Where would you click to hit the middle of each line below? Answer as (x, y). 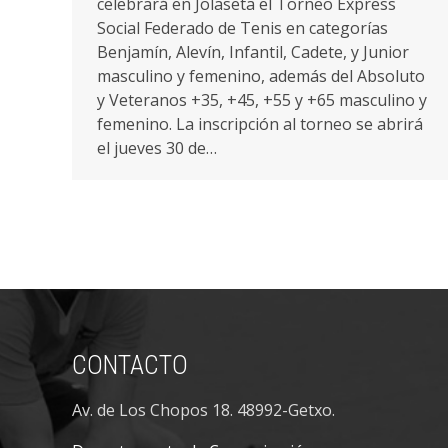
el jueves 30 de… (157, 147)
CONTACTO (130, 364)
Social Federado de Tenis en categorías (242, 27)
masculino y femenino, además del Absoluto (261, 75)
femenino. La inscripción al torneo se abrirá (260, 123)
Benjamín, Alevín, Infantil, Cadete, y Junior (253, 51)
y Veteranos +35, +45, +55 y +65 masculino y (262, 99)
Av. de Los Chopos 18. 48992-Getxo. (203, 409)
